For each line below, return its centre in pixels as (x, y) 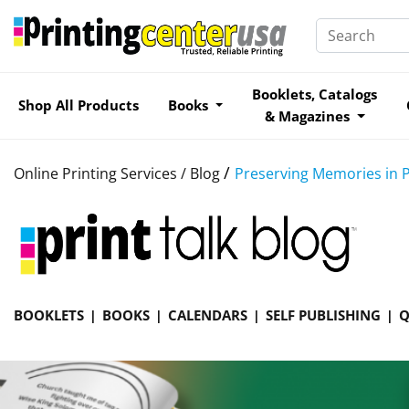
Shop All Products (79, 105)
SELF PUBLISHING (323, 315)
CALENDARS (208, 315)
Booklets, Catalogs (315, 94)
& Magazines (309, 116)
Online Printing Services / (102, 173)
